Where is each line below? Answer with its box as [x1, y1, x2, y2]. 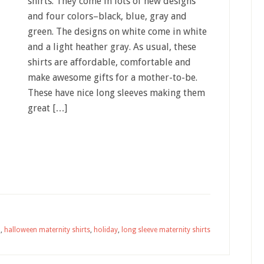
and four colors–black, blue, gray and [28, 11, 187, 22]
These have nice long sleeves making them [28, 87, 205, 98]
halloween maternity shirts [4, 226, 90, 234]
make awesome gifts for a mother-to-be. [28, 72, 197, 83]
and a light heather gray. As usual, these [28, 41, 196, 52]
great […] [28, 103, 67, 114]
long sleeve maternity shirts [121, 226, 210, 234]
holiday [94, 226, 118, 234]
